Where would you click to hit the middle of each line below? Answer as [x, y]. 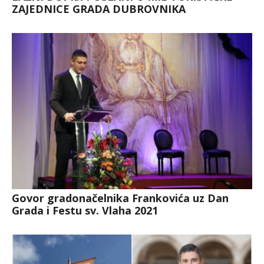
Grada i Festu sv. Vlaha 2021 [85, 210]
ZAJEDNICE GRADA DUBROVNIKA [99, 9]
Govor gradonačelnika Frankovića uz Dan [120, 198]
